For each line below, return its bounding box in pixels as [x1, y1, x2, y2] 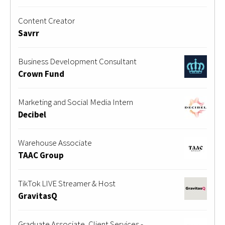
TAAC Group [18, 150, 64, 161]
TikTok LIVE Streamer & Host [18, 178, 116, 189]
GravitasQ [18, 190, 57, 202]
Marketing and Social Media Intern [18, 96, 133, 108]
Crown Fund [18, 68, 64, 80]
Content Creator [18, 15, 75, 27]
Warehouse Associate [18, 137, 92, 149]
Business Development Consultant [18, 56, 137, 67]
